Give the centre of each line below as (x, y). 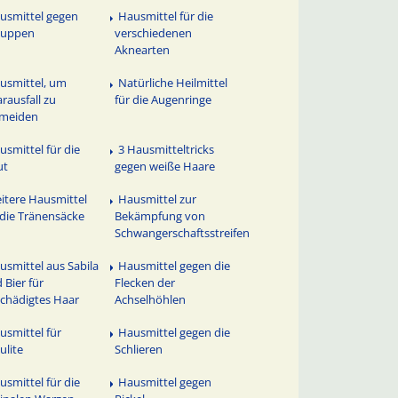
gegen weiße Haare (165, 166)
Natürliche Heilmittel (173, 83)
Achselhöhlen (151, 299)
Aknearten (143, 50)
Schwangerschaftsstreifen (183, 232)
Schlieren (139, 349)
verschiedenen (154, 33)
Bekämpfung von (160, 215)
